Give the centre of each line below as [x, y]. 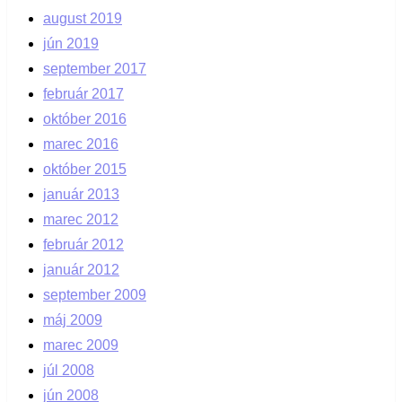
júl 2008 [69, 371]
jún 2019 [71, 44]
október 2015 [85, 170]
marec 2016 [81, 144]
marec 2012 [81, 220]
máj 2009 [73, 320]
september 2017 [95, 69]
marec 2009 [81, 345]
